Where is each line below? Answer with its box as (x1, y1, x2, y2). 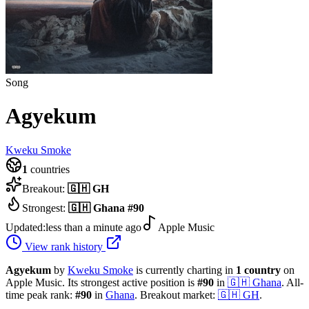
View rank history (22, 240, 106, 252)
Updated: (6, 221, 46, 233)
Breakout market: (137, 288, 218, 301)
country (244, 263, 281, 276)
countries (28, 163, 70, 175)
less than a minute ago (46, 221, 141, 233)
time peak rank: (6, 288, 75, 301)
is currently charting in (136, 263, 236, 276)
